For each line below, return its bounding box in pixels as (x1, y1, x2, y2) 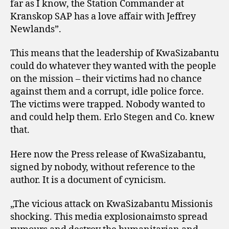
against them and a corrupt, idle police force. (10, 86, 204, 98)
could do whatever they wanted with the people (10, 60, 216, 72)
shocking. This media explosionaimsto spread (10, 211, 208, 223)
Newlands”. (10, 23, 61, 35)
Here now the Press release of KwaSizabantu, (10, 148, 206, 161)
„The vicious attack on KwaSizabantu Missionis (10, 198, 213, 210)
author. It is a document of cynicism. (10, 174, 166, 186)
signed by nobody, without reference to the (10, 161, 195, 173)
